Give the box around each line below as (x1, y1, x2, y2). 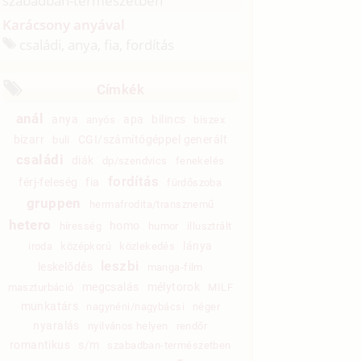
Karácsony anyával (2, 15, 126, 35)
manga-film (147, 260, 203, 273)
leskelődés (37, 259, 93, 273)
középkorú (60, 239, 112, 252)
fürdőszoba (167, 176, 222, 189)
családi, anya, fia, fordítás (16, 35, 175, 54)
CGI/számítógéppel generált (77, 132, 227, 146)
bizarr (13, 132, 45, 146)
